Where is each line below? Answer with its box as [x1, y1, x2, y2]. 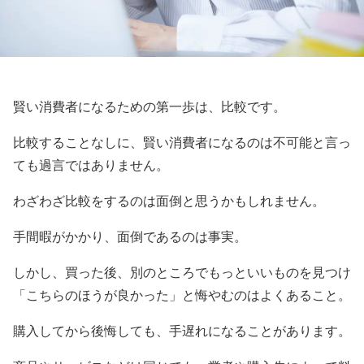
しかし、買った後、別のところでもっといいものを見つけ [13, 266, 351, 279]
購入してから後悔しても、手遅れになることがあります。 [13, 324, 351, 338]
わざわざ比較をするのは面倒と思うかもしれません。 [13, 194, 325, 208]
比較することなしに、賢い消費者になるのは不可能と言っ [13, 136, 351, 149]
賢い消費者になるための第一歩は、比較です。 [13, 100, 286, 114]
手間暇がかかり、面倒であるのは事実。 [13, 230, 247, 244]
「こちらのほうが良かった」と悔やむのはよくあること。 [13, 288, 351, 302]
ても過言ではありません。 [13, 158, 169, 172]
